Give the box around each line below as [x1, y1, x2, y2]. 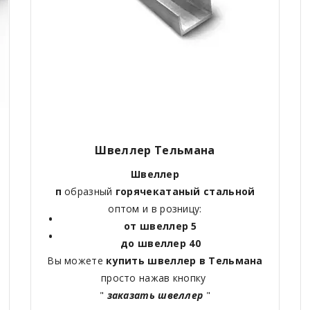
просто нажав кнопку [100, 271, 209, 285]
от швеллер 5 [124, 219, 197, 233]
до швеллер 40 [120, 237, 201, 250]
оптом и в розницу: [108, 202, 202, 216]
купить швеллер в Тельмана [106, 254, 263, 268]
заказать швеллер [107, 289, 203, 302]
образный [64, 185, 113, 199]
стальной [200, 185, 255, 199]
